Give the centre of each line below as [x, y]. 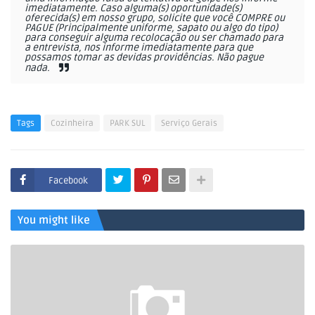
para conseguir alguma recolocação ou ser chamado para [154, 38]
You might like [54, 220]
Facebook [68, 181]
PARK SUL [127, 123]
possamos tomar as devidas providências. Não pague [144, 57]
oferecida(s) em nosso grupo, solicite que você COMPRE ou [155, 18]
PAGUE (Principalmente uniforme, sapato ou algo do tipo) [151, 28]
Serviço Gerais [189, 123]
